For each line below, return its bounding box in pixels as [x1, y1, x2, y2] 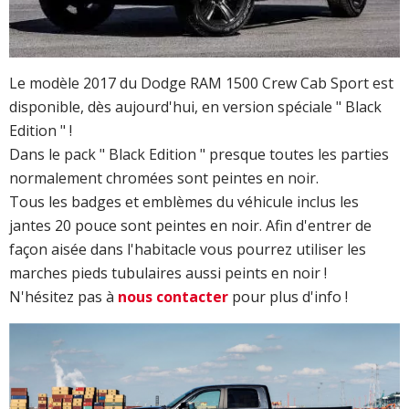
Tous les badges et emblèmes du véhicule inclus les [9, 192, 359, 213]
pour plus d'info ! [228, 287, 348, 308]
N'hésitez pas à [9, 287, 118, 308]
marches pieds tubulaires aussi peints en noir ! [9, 263, 327, 284]
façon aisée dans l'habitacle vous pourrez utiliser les [9, 239, 366, 260]
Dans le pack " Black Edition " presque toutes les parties [9, 144, 389, 165]
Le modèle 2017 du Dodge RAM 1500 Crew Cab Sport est [9, 73, 393, 94]
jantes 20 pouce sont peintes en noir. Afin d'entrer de [9, 215, 372, 236]
